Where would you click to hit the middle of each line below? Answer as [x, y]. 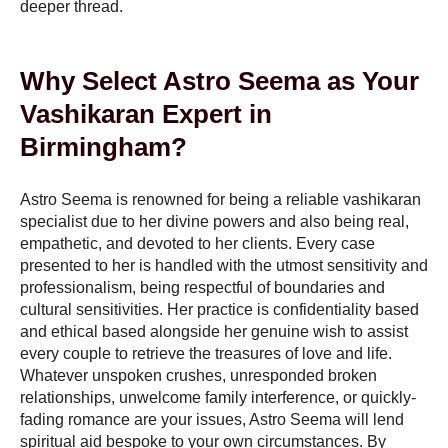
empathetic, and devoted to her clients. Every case [197, 243]
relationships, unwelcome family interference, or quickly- [218, 397]
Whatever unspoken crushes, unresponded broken [198, 375]
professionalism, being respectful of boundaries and [202, 287]
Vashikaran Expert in [146, 113]
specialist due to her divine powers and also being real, [214, 221]
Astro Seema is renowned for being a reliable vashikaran [220, 199]
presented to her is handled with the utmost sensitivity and [224, 265]
